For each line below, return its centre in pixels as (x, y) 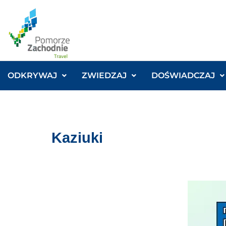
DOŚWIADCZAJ (183, 76)
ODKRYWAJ (32, 76)
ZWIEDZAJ (104, 76)
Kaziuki (77, 138)
